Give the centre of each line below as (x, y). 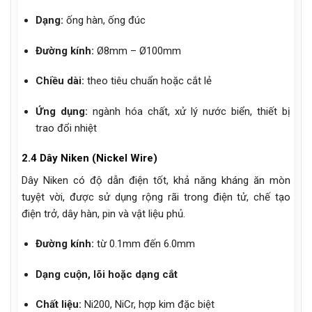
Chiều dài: (60, 81)
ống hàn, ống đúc (104, 21)
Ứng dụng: (61, 111)
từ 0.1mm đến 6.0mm (144, 244)
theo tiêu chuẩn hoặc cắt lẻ (148, 81)
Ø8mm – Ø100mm (137, 50)
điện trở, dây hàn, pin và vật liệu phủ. (103, 213)
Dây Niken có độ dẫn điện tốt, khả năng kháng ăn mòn (156, 180)
